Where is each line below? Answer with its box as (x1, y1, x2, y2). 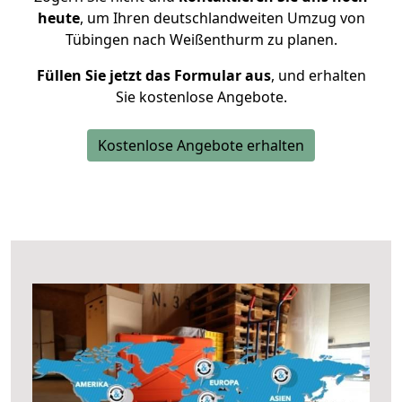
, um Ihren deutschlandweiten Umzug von (79, 8, 365, 28)
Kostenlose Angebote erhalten (98, 135, 304, 155)
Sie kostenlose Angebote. (115, 87, 287, 107)
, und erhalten (270, 66, 366, 85)
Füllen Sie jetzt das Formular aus (36, 66, 271, 85)
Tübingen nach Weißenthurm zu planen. (65, 30, 337, 49)
